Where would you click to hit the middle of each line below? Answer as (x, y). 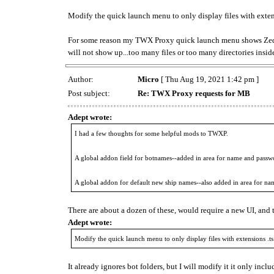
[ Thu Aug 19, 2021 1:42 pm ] (209, 79)
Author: (82, 79)
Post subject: (90, 93)
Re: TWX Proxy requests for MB (194, 93)
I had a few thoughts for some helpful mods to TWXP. (151, 133)
